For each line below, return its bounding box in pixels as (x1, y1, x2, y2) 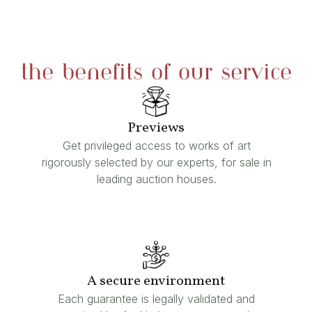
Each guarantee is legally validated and (58, 292, 255, 306)
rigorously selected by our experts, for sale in (41, 155, 272, 170)
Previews (127, 118, 185, 139)
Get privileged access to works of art (62, 139, 251, 153)
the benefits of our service (20, 62, 292, 85)
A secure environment (87, 272, 225, 292)
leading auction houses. (96, 172, 217, 187)
